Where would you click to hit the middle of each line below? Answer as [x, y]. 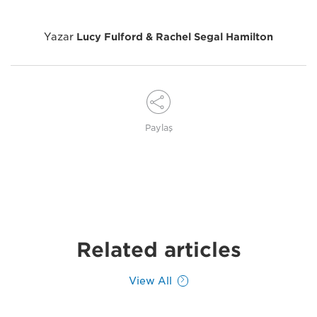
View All [150, 281]
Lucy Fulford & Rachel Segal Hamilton [175, 37]
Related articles [158, 250]
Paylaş [158, 128]
